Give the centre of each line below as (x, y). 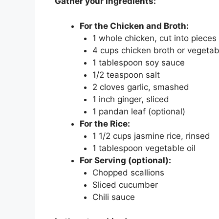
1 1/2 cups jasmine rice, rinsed (151, 136)
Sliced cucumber (125, 185)
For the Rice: (105, 123)
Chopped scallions (128, 172)
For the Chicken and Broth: (134, 26)
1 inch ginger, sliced (131, 99)
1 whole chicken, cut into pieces (154, 38)
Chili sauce (113, 197)
